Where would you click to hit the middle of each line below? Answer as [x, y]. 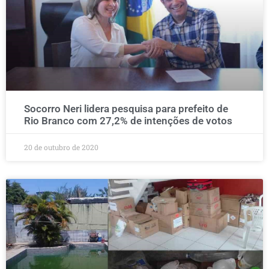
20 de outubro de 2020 [61, 147]
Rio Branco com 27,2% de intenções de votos [128, 121]
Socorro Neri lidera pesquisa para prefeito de [126, 109]
